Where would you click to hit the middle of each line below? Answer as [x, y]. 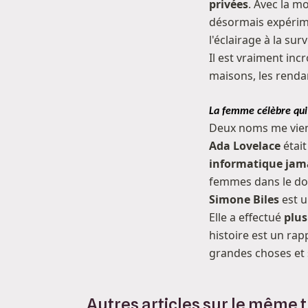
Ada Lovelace [245, 146]
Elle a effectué [246, 217]
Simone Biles [244, 199]
